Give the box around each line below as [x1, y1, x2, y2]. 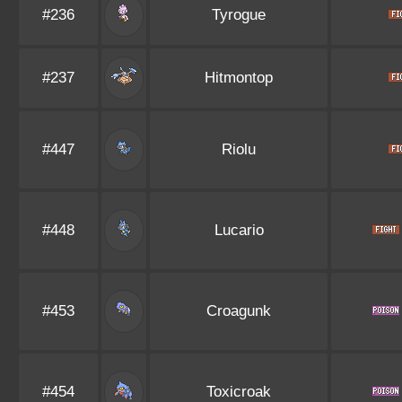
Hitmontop [205, 69, 273, 86]
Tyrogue [212, 6, 266, 23]
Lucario [214, 222, 264, 239]
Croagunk [206, 302, 271, 319]
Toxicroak [206, 383, 271, 400]
